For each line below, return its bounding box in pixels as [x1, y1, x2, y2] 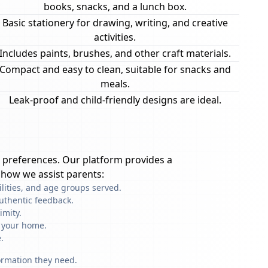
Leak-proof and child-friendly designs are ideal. [8, 93, 221, 106]
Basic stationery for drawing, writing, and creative [2, 16, 228, 29]
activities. [94, 31, 136, 44]
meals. [100, 77, 130, 90]
